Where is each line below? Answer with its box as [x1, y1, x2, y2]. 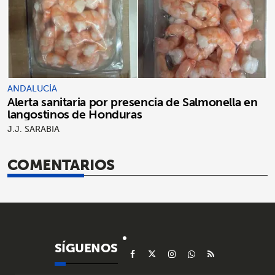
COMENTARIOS [7, 151, 115, 177]
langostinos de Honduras [7, 103, 142, 125]
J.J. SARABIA [7, 121, 60, 136]
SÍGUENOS [54, 237, 118, 259]
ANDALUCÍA [7, 80, 57, 96]
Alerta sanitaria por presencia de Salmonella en [7, 91, 258, 112]
